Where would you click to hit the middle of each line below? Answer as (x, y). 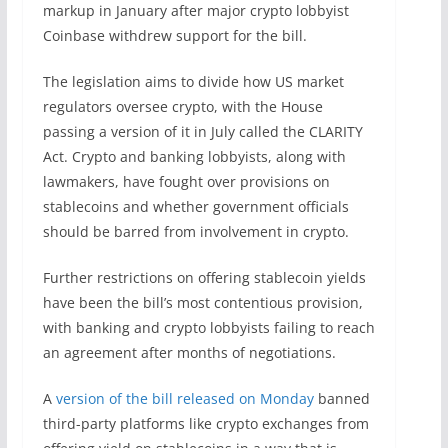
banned (341, 398)
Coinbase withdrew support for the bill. (174, 35)
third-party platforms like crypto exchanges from (205, 423)
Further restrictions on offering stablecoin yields (204, 277)
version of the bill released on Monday (184, 398)
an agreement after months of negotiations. (189, 352)
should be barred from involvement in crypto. (195, 231)
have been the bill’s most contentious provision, (202, 302)
